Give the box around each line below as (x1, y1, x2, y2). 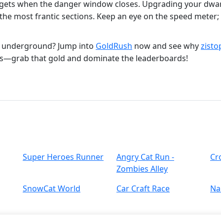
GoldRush (96, 40, 132, 52)
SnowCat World (23, 183, 80, 194)
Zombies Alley (116, 163, 168, 175)
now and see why (132, 40, 201, 52)
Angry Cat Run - (116, 151, 174, 163)
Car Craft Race (116, 183, 170, 194)
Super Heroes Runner (23, 151, 104, 163)
